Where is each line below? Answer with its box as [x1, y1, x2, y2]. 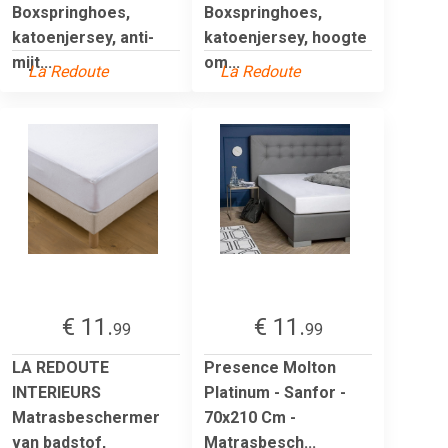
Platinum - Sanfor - [204, 382, 346, 402]
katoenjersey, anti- [12, 27, 154, 47]
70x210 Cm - [204, 407, 296, 427]
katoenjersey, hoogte [204, 27, 367, 47]
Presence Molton [204, 357, 336, 377]
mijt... [12, 52, 52, 72]
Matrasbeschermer [12, 407, 160, 427]
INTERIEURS [12, 382, 101, 402]
